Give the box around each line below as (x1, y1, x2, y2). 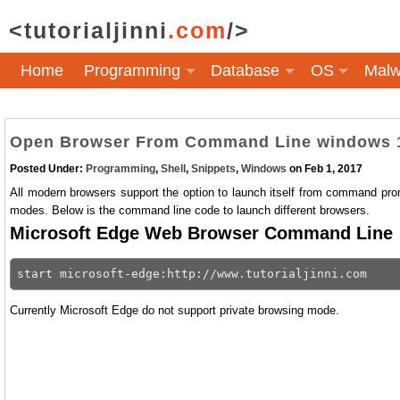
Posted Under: (10, 162, 86, 175)
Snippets (191, 162, 236, 175)
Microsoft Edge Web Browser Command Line (10, 223, 393, 243)
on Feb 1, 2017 (287, 162, 362, 175)
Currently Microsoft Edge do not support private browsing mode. (10, 304, 339, 317)
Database (211, 62, 280, 79)
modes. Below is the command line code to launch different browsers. (10, 204, 370, 217)
